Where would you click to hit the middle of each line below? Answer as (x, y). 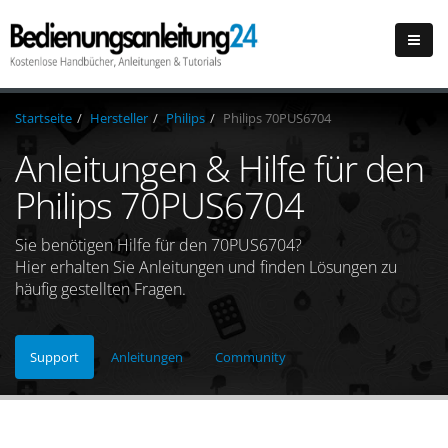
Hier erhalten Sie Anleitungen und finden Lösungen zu (206, 267)
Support (54, 357)
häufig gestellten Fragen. (100, 289)
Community (250, 357)
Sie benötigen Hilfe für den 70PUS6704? (158, 245)
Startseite (43, 118)
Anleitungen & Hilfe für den (219, 168)
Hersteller (119, 118)
